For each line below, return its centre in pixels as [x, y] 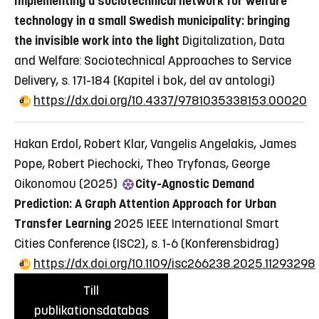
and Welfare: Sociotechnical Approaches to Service [153, 61]
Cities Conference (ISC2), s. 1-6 [96, 244]
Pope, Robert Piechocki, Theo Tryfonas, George [142, 164]
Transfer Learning [63, 224]
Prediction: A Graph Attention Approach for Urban [145, 204]
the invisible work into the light [97, 41]
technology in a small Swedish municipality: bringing [152, 21]
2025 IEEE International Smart [197, 224]
